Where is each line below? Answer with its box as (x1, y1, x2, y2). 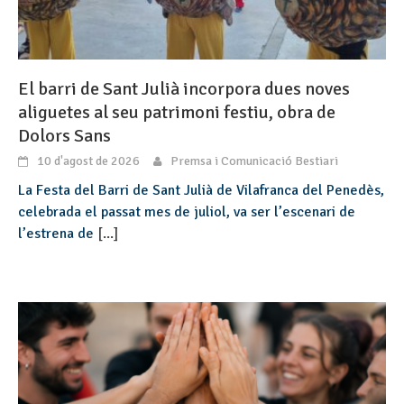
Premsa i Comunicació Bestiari (170, 153, 338, 170)
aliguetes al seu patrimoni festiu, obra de (18, 101, 335, 124)
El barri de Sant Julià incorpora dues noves (18, 78, 350, 101)
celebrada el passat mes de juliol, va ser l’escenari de (18, 203, 355, 222)
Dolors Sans (18, 124, 111, 148)
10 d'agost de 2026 (37, 153, 140, 170)
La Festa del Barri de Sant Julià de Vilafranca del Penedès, (18, 181, 384, 200)
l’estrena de (18, 225, 97, 243)
